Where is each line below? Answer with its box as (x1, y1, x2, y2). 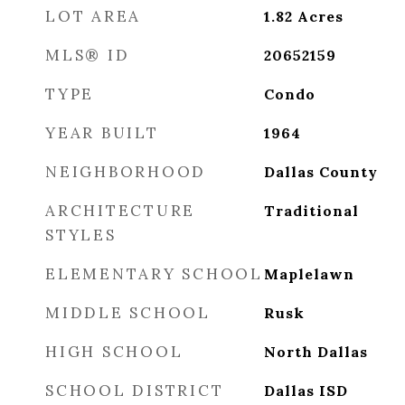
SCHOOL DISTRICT (45, 381, 224, 400)
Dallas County (263, 163, 378, 181)
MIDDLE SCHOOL (45, 303, 211, 323)
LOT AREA (45, 6, 141, 26)
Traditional (263, 202, 359, 220)
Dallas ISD (263, 381, 348, 400)
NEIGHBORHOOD (45, 162, 206, 182)
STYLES (45, 225, 117, 245)
